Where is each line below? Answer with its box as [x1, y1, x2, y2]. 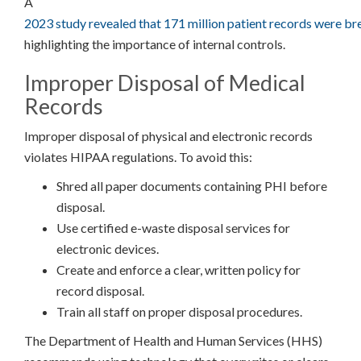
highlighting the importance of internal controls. [24, 36, 285, 52]
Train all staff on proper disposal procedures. [56, 304, 302, 320]
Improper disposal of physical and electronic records [24, 128, 313, 144]
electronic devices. [56, 241, 159, 257]
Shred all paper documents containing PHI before [56, 178, 327, 194]
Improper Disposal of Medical [24, 69, 305, 97]
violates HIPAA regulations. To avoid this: [24, 149, 252, 165]
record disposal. [56, 283, 144, 299]
